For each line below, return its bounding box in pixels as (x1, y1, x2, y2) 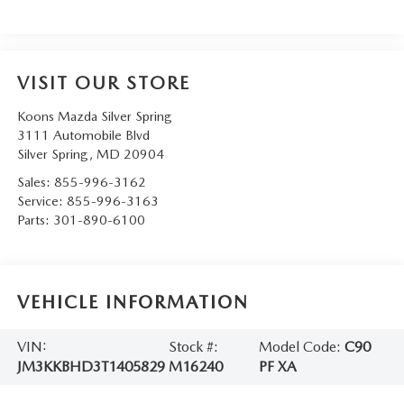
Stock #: (169, 337, 219, 355)
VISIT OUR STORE (16, 71, 190, 94)
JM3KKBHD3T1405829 (16, 357, 165, 375)
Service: (16, 192, 67, 209)
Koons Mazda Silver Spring (16, 107, 172, 124)
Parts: (16, 211, 53, 228)
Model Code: (258, 337, 344, 355)
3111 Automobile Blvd (16, 126, 150, 143)
